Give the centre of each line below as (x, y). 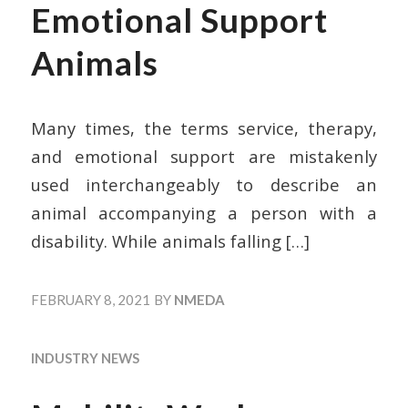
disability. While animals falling (156, 241)
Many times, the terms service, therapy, (204, 128)
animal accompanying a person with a (204, 213)
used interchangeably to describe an (204, 185)
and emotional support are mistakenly (204, 157)
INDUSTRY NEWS (85, 357)
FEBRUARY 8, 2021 (90, 299)
